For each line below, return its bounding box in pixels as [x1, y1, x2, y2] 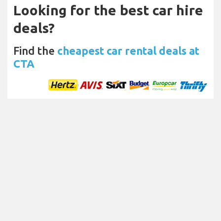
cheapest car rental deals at [57, 44, 199, 57]
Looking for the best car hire [13, 2, 203, 18]
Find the [13, 44, 57, 57]
